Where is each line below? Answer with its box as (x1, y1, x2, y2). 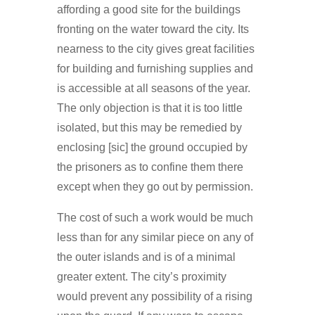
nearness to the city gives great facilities (56, 42, 255, 55)
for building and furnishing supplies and (56, 62, 253, 75)
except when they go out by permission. (56, 180, 253, 193)
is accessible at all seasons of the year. (56, 82, 250, 94)
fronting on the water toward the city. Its (56, 22, 249, 35)
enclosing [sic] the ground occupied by (56, 141, 247, 153)
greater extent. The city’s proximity (56, 270, 226, 283)
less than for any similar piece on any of (56, 231, 253, 243)
